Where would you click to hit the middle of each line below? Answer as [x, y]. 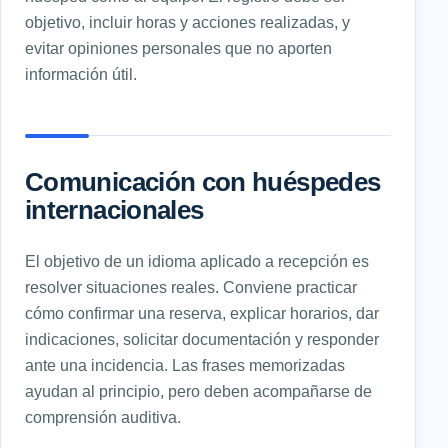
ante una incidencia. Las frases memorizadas [185, 364]
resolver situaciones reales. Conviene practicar [191, 286]
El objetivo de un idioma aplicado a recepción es [197, 260]
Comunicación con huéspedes [203, 181]
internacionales [114, 209]
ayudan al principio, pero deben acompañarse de [198, 390]
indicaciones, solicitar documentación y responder [202, 338]
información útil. [81, 73]
